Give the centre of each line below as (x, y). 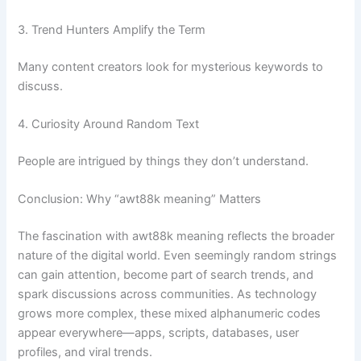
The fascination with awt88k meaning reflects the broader (176, 236)
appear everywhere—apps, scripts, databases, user (159, 332)
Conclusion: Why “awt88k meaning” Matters (140, 199)
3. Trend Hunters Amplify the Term (112, 29)
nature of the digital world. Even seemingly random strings (178, 255)
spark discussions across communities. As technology (168, 294)
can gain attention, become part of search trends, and (166, 274)
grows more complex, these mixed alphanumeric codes (170, 313)
